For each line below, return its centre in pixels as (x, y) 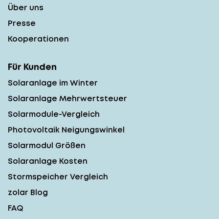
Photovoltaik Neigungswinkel (66, 130)
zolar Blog (28, 192)
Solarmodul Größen (47, 145)
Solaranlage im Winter (53, 83)
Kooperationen (38, 39)
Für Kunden (32, 66)
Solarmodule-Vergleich (54, 114)
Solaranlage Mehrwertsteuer (67, 98)
